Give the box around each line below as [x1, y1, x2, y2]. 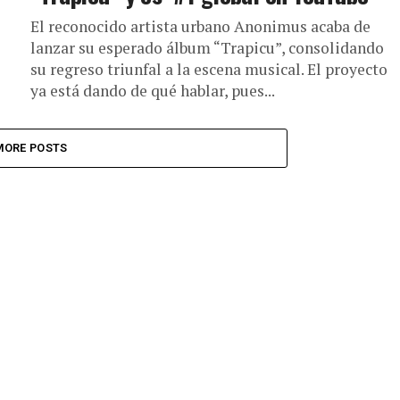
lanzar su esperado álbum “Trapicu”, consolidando [30, 37, 384, 58]
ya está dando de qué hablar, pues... [30, 80, 275, 101]
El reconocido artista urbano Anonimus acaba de [30, 16, 371, 37]
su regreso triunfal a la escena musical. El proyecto [30, 59, 387, 79]
